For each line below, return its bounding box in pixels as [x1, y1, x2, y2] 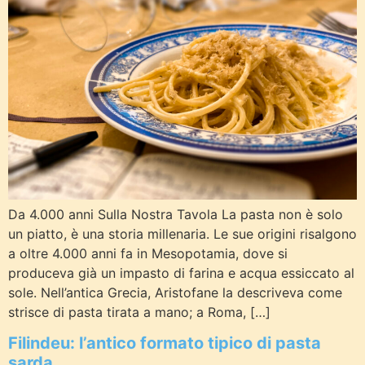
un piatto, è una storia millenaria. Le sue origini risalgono [8, 226, 357, 243]
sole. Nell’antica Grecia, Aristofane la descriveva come [8, 284, 342, 301]
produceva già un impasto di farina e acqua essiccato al [8, 265, 354, 282]
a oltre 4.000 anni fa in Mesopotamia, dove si [8, 245, 288, 262]
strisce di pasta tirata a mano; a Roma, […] [8, 304, 270, 321]
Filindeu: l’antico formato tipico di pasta [8, 333, 321, 354]
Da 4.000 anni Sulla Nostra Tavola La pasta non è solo [8, 206, 343, 223]
